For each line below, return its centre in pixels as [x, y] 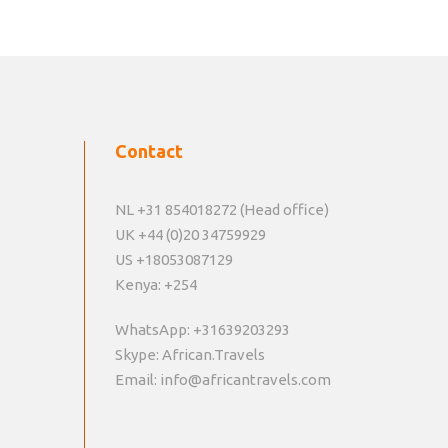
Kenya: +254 [155, 285]
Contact [148, 151]
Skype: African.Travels [189, 355]
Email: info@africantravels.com [222, 380]
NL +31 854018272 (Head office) [221, 210]
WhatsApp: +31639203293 [202, 330]
